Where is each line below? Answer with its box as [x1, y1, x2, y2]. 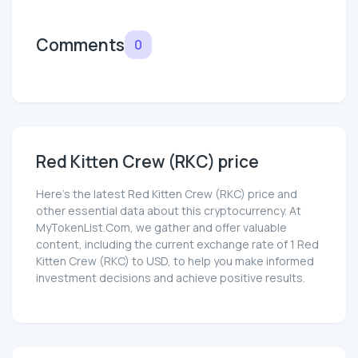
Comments [36, 34, 125, 57]
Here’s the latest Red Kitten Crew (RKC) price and [36, 186, 297, 202]
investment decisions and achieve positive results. [36, 270, 305, 286]
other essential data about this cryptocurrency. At [36, 203, 301, 219]
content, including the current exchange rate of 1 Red [36, 237, 319, 253]
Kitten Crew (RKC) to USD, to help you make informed [36, 253, 314, 269]
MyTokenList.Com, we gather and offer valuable [36, 220, 287, 236]
